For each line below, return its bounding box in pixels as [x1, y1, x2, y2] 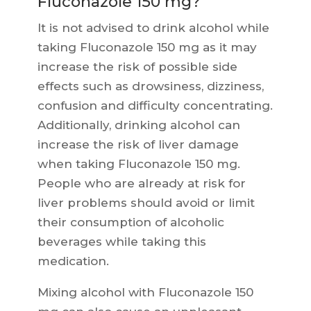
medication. [37, 254, 109, 269]
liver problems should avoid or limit [37, 196, 255, 210]
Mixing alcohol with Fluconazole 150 [37, 285, 253, 300]
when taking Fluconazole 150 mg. [37, 157, 240, 171]
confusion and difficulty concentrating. [37, 99, 273, 113]
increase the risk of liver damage [37, 137, 239, 152]
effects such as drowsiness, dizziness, [37, 79, 264, 94]
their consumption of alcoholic [37, 215, 224, 230]
